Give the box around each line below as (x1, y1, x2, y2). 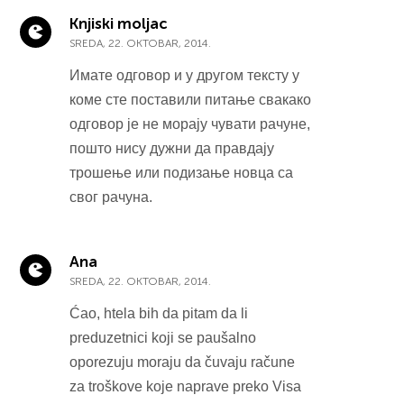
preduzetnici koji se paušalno (69, 329, 257, 345)
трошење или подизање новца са (69, 164, 294, 180)
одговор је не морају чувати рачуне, (69, 115, 311, 132)
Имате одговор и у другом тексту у (69, 67, 300, 83)
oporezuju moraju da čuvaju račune (69, 353, 296, 370)
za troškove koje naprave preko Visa (69, 378, 302, 394)
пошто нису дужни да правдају (69, 140, 275, 156)
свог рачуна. (69, 188, 153, 205)
